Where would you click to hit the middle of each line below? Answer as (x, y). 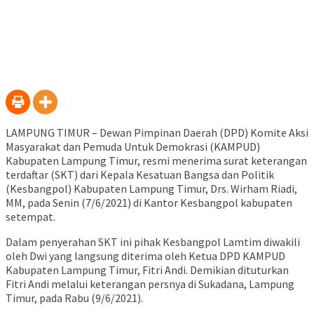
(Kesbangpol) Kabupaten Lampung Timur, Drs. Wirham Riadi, (151, 189)
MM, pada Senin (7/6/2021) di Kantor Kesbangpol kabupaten (149, 203)
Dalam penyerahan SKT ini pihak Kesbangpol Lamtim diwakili (153, 242)
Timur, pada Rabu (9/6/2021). (74, 298)
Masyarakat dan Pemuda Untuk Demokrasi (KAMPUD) (133, 147)
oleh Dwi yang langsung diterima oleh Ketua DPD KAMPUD (145, 256)
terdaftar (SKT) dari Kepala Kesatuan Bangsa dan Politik (140, 175)
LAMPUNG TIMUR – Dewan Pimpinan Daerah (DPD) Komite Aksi (157, 133)
